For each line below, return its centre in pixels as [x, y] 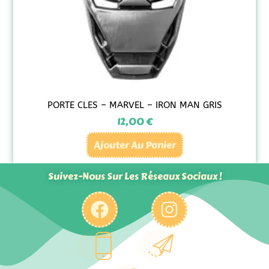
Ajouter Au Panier [134, 145]
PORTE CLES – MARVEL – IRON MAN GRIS [134, 105]
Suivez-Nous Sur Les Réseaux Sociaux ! [134, 176]
